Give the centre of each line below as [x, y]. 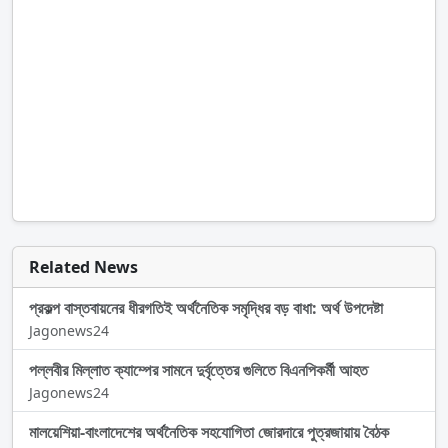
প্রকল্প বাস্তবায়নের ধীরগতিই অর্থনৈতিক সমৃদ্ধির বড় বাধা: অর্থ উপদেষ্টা [206, 308]
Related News [83, 267]
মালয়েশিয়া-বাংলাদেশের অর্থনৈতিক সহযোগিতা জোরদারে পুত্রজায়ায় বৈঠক [209, 432]
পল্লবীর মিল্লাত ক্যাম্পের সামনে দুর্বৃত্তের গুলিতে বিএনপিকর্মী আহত [198, 370]
